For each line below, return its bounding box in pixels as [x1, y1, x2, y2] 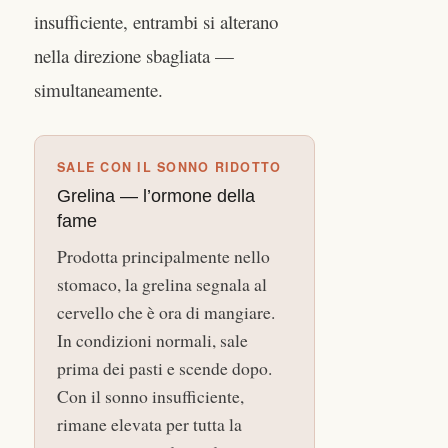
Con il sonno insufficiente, [57, 384, 244, 409]
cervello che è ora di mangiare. [57, 300, 275, 325]
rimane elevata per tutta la [57, 412, 242, 437]
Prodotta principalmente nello [57, 244, 270, 269]
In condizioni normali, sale [57, 328, 248, 353]
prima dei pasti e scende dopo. [57, 356, 272, 381]
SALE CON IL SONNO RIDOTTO [57, 158, 282, 177]
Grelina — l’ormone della [57, 186, 255, 207]
